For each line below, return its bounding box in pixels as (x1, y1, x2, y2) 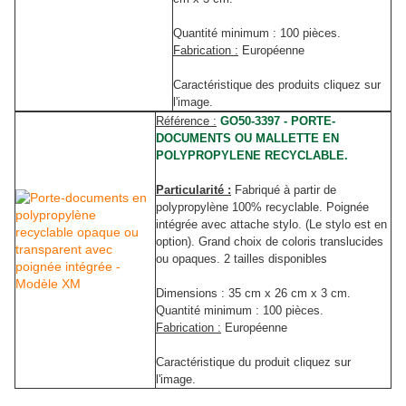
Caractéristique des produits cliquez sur (173, 78, 381, 92)
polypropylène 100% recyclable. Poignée (156, 200, 369, 215)
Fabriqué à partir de (235, 183, 336, 198)
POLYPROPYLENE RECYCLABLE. (156, 149, 348, 163)
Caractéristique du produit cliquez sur (156, 355, 351, 370)
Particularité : (156, 183, 231, 198)
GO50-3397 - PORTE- (220, 114, 335, 129)
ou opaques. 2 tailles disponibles (156, 252, 327, 266)
